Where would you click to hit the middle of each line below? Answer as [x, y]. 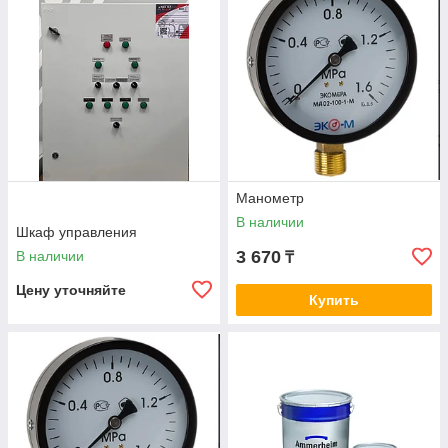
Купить [334, 300]
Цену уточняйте [71, 290]
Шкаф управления [76, 232]
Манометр [270, 198]
